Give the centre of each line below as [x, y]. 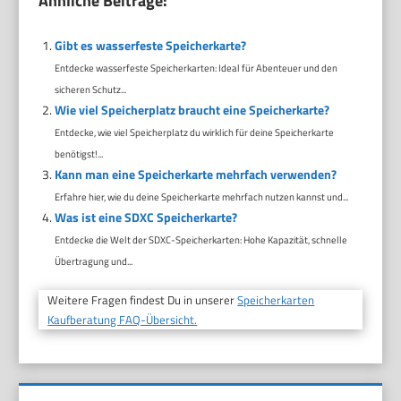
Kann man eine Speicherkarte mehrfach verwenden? [195, 175]
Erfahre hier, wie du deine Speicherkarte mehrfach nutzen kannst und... [201, 197]
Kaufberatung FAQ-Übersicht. [123, 320]
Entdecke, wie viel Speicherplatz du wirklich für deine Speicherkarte [194, 132]
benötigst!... [78, 154]
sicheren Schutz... [90, 90]
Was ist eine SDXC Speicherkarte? [145, 218]
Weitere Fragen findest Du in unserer [143, 300]
